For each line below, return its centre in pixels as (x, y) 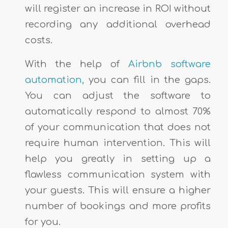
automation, (54, 80)
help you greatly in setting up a (118, 159)
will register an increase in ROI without (118, 9)
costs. (38, 40)
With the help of (77, 64)
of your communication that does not (118, 127)
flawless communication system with (118, 174)
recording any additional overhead (118, 25)
